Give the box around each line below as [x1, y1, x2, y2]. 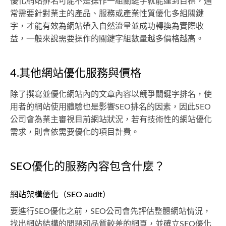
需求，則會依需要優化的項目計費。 [10, 128, 139, 136]
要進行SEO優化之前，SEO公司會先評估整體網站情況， [10, 207, 211, 215]
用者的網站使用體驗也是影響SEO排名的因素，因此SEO [10, 103, 211, 111]
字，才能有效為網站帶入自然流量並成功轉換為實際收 [10, 22, 204, 30]
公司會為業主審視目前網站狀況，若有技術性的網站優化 [10, 116, 212, 124]
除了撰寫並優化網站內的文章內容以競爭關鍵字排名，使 [10, 90, 212, 98]
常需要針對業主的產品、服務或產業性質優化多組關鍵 [10, 10, 204, 18]
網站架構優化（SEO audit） [10, 191, 110, 199]
